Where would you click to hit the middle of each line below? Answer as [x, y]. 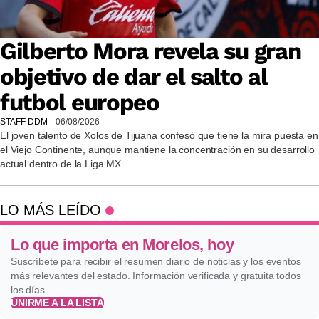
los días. [29, 289]
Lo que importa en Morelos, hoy [122, 245]
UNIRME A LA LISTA [57, 302]
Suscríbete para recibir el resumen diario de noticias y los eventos [156, 261]
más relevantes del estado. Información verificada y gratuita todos [156, 275]
